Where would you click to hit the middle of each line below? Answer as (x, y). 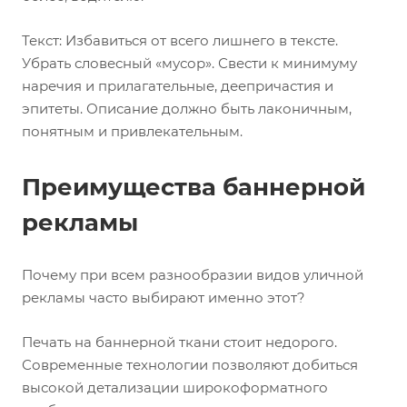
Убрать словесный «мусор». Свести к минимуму (189, 63)
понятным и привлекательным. (132, 131)
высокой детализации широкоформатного (175, 387)
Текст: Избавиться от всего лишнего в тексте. (180, 40)
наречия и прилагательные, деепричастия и (178, 86)
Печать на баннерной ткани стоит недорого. (179, 342)
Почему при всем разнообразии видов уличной (193, 275)
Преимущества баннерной (194, 187)
